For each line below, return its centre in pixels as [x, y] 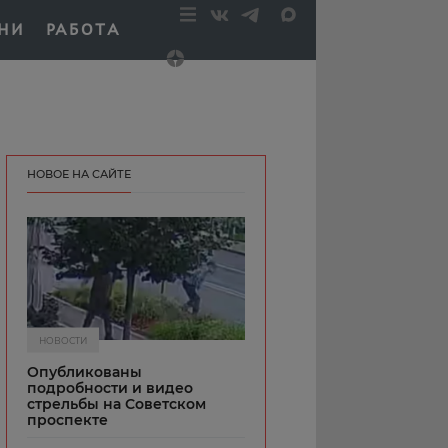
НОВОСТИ [63, 340]
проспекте [67, 419]
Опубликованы [84, 371]
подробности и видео [110, 387]
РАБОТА [83, 29]
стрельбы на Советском [116, 403]
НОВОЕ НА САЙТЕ [79, 174]
